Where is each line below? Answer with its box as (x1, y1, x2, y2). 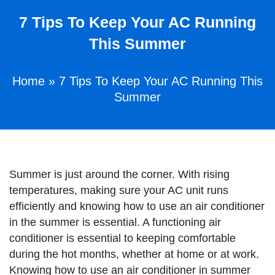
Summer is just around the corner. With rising (9, 168, 230, 180)
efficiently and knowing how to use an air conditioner (9, 200, 265, 212)
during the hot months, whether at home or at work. (9, 248, 259, 260)
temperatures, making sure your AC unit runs (9, 184, 228, 196)
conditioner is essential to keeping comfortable (9, 232, 236, 244)
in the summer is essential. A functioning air (9, 216, 221, 228)
